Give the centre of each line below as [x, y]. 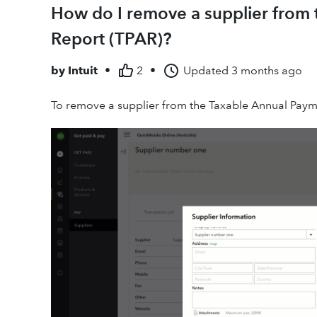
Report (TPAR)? [111, 39]
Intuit [83, 70]
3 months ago [267, 70]
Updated [206, 70]
